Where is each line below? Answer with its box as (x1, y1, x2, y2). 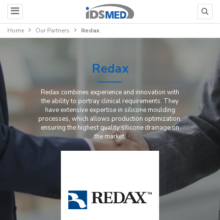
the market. (94, 132, 126, 141)
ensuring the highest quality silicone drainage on (41, 123, 179, 132)
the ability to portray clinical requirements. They (41, 97, 179, 106)
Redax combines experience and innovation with (41, 88, 179, 97)
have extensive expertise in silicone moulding (45, 106, 175, 114)
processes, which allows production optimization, (38, 114, 182, 123)
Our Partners (35, 27, 70, 34)
